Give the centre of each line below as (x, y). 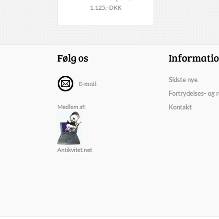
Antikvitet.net (75, 150)
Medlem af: (71, 107)
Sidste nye (183, 80)
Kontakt (180, 107)
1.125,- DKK (106, 8)
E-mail (88, 84)
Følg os (73, 57)
